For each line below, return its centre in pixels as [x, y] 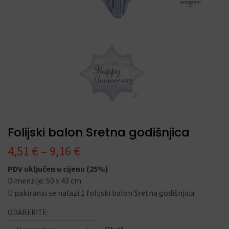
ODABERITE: [28, 212]
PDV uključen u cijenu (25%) [58, 169]
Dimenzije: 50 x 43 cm [44, 180]
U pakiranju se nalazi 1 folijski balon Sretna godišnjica [101, 193]
